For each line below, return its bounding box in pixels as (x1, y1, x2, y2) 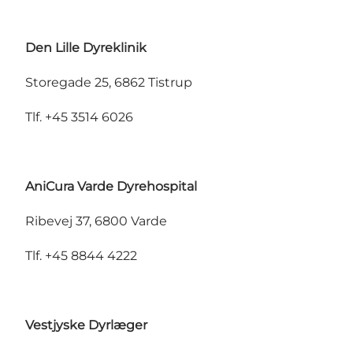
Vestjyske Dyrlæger (25, 318, 147, 333)
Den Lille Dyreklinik (25, 40, 147, 56)
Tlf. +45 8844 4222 (25, 248, 137, 264)
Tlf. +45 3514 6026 (25, 110, 133, 125)
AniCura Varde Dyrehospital (25, 179, 197, 195)
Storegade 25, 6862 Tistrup (25, 75, 192, 91)
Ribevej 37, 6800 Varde (25, 214, 167, 229)
